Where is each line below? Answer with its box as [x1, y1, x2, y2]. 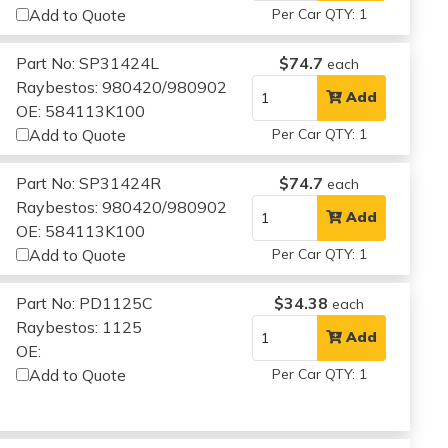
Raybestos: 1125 [16, 316, 143, 337]
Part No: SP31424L [16, 52, 160, 73]
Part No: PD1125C [16, 292, 154, 313]
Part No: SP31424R [16, 172, 162, 193]
